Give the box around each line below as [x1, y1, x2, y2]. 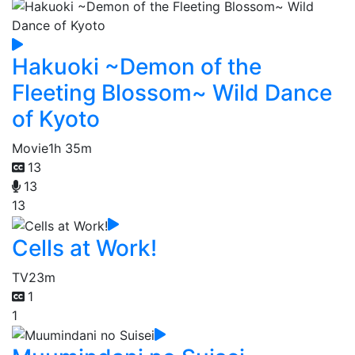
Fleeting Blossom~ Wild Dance [12, 79, 332, 107]
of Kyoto [12, 105, 100, 133]
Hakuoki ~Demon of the [12, 53, 261, 81]
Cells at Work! [12, 234, 157, 261]
